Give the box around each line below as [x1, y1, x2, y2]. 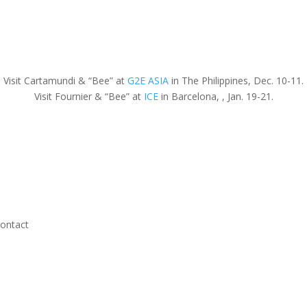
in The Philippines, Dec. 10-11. [169, 74, 304, 88]
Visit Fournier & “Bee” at [34, 90, 144, 103]
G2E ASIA [127, 74, 169, 88]
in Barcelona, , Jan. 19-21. [158, 90, 273, 103]
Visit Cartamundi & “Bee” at [3, 74, 127, 88]
